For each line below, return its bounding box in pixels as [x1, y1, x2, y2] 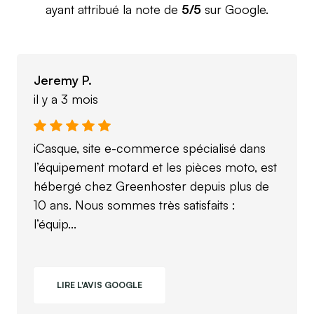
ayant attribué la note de [46, 1, 182, 17]
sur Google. [201, 1, 268, 17]
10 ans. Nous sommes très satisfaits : [34, 197, 235, 212]
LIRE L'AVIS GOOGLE [57, 280, 142, 290]
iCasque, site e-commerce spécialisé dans [34, 140, 266, 156]
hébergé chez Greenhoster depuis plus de [34, 178, 269, 193]
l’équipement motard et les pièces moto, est [34, 159, 277, 175]
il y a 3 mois [34, 91, 98, 107]
